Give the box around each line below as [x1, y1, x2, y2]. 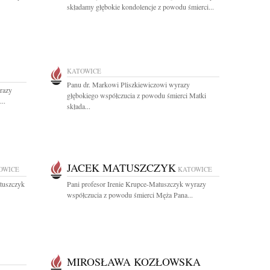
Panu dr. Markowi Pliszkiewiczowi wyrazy [67, 80, 190, 89]
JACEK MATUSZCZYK [67, 160, 176, 175]
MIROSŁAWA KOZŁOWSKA [67, 254, 201, 269]
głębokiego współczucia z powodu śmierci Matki [67, 90, 206, 100]
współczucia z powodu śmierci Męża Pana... [67, 190, 193, 199]
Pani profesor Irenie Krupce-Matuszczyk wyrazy [67, 179, 206, 189]
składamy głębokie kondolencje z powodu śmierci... [67, 2, 214, 11]
